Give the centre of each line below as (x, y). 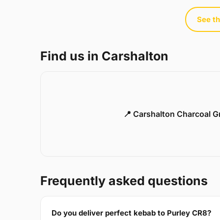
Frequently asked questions (124, 181)
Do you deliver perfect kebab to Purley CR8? (131, 213)
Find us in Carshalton (104, 56)
